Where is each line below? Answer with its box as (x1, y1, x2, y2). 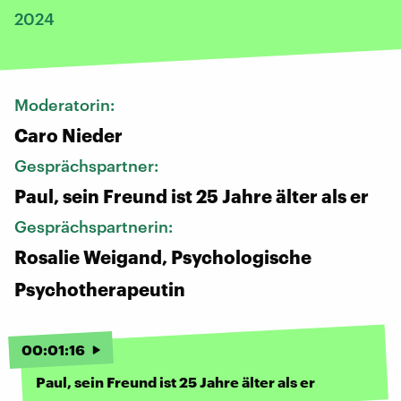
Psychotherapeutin (14, 277, 185, 300)
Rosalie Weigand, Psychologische (14, 245, 311, 268)
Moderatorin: (14, 94, 118, 115)
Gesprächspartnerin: (14, 216, 176, 236)
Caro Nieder (14, 124, 123, 146)
